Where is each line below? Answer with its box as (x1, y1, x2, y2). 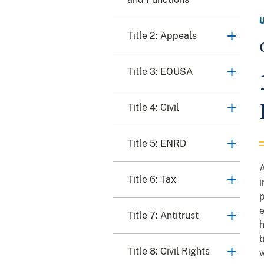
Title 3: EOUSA (127, 66, 193, 78)
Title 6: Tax (127, 174, 176, 186)
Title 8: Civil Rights (127, 246, 210, 258)
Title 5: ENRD (127, 138, 186, 150)
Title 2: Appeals (127, 30, 197, 42)
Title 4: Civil (127, 102, 179, 114)
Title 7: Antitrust (127, 210, 199, 222)
